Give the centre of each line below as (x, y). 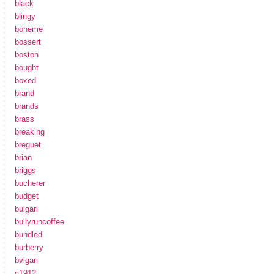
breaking (30, 131)
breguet (28, 144)
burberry (29, 247)
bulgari (26, 209)
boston (27, 54)
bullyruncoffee (39, 221)
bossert (28, 42)
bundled (28, 234)
